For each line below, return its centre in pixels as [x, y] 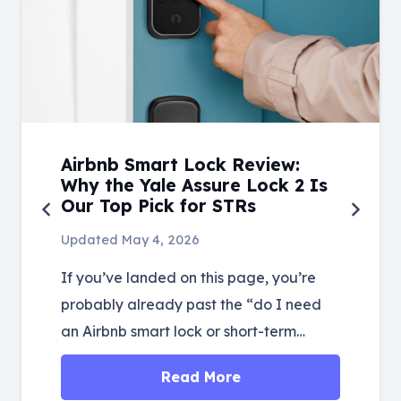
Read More [200, 376]
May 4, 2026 [161, 240]
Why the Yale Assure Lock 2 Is [194, 186]
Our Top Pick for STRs [158, 206]
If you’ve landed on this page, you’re [188, 277]
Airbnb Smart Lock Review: [180, 165]
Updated [91, 240]
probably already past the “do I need [191, 304]
